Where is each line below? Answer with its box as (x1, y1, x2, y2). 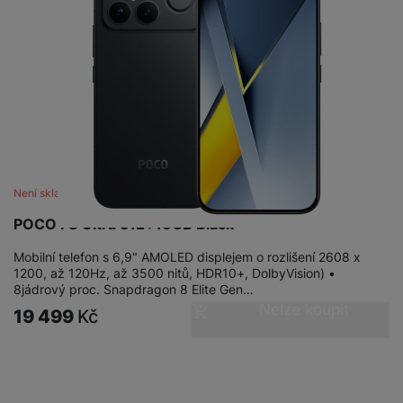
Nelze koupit (258, 300, 349, 319)
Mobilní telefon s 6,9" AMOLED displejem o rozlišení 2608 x (13, 249, 361, 265)
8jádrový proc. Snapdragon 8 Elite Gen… (13, 282, 254, 298)
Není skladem (13, 186, 84, 201)
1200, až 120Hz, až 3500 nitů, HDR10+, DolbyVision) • (13, 265, 336, 282)
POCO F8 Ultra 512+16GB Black (13, 215, 234, 234)
